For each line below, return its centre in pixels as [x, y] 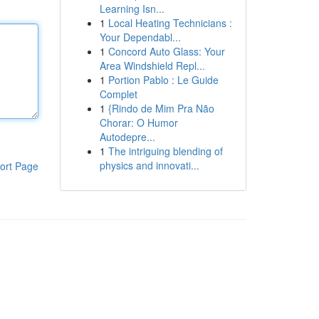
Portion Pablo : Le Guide [163, 80]
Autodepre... [127, 137]
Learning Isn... [132, 9]
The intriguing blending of [165, 151]
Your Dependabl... [140, 37]
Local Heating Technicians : [170, 23]
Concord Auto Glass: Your [166, 51]
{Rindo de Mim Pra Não [161, 108]
